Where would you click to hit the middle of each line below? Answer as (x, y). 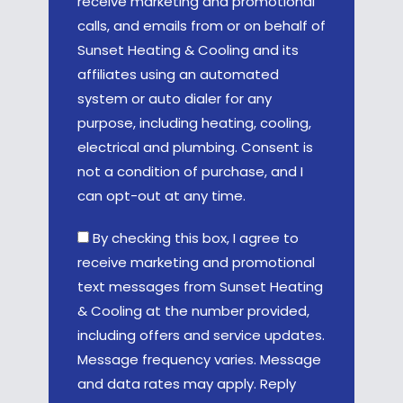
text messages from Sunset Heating (200, 286)
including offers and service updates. (201, 335)
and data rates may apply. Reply (187, 383)
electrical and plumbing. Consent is (195, 147)
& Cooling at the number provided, (193, 310)
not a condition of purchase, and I (190, 171)
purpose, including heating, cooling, (194, 122)
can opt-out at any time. (161, 195)
